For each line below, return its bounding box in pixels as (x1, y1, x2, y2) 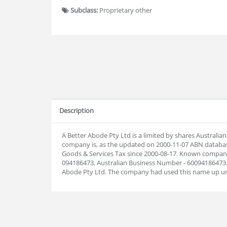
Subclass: (70, 6, 98, 15)
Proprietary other (98, 6, 152, 15)
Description (59, 106, 94, 115)
